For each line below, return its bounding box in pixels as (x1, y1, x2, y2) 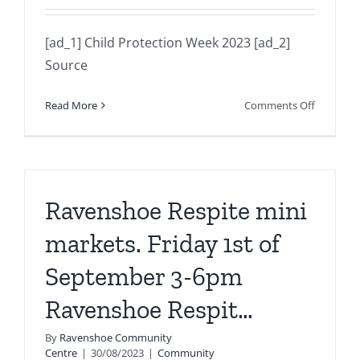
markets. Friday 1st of (45, 228, 280, 260)
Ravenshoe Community (59, 330, 172, 346)
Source (45, 56, 88, 75)
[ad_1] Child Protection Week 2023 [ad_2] (45, 34, 290, 52)
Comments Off (244, 98, 315, 113)
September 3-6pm (45, 261, 243, 292)
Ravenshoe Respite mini (45, 195, 307, 227)
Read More (45, 98, 97, 113)
